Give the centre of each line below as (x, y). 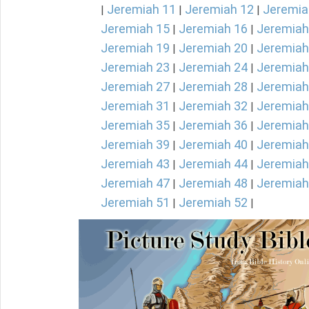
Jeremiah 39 (135, 144)
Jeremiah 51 (135, 202)
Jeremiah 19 (135, 48)
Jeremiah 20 (213, 48)
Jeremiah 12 (219, 9)
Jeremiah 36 (213, 125)
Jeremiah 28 (213, 87)
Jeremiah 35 (135, 125)
